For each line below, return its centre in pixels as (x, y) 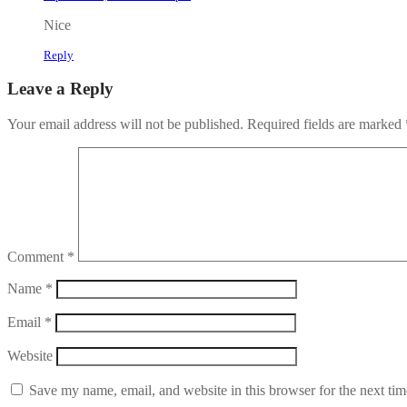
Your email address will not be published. (125, 124)
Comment (37, 257)
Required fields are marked (326, 124)
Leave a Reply (60, 89)
